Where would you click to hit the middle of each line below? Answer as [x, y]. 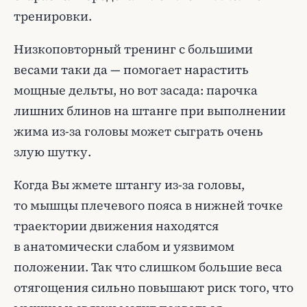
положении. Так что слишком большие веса [148, 267]
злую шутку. [52, 152]
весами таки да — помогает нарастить [131, 70]
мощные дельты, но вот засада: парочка [136, 90]
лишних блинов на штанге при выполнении [150, 111]
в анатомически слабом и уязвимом [124, 246]
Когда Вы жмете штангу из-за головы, [129, 185]
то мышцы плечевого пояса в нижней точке [148, 205]
